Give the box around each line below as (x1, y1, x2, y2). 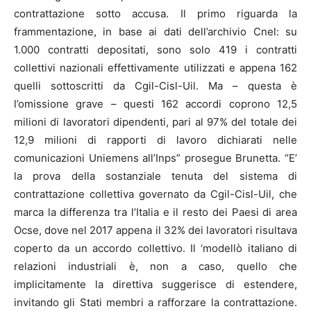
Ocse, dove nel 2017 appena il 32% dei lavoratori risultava (14, 224, 297, 237)
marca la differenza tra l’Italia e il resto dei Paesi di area (14, 205, 297, 219)
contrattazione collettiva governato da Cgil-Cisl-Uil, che (14, 187, 297, 201)
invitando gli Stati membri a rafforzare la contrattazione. (14, 296, 297, 310)
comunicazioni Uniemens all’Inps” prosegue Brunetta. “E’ (14, 151, 297, 165)
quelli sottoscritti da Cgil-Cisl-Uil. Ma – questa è (14, 79, 297, 93)
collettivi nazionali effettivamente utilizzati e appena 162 (14, 61, 297, 75)
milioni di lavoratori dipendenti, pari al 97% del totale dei (14, 115, 297, 129)
